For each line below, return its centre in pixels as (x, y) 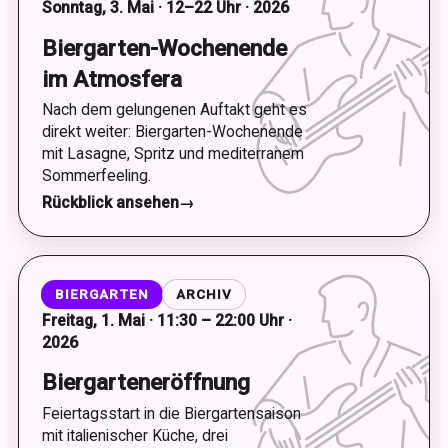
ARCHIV (204, 294)
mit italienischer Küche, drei (134, 435)
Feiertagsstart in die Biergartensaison (171, 413)
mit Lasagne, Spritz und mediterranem (172, 153)
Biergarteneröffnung (145, 382)
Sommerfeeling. (96, 175)
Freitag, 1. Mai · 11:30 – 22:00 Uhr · (166, 320)
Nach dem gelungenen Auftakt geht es (174, 109)
